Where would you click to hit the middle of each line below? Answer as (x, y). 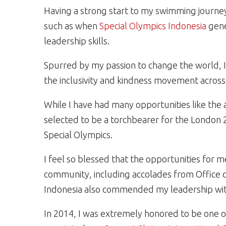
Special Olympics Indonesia (153, 26)
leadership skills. (77, 41)
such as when (72, 26)
